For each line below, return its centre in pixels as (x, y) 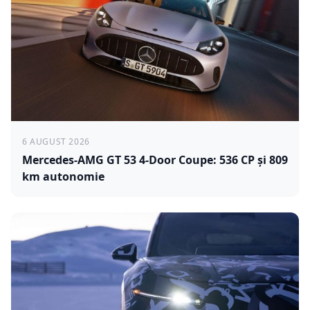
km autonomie (63, 176)
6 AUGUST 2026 (56, 141)
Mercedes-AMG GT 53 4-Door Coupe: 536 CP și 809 (155, 159)
